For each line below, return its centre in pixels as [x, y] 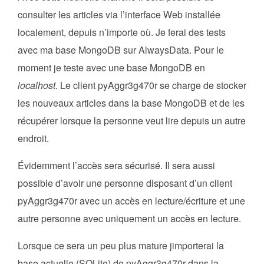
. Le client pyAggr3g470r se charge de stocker [151, 85]
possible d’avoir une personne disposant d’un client [125, 183]
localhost [37, 85]
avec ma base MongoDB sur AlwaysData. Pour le [121, 50]
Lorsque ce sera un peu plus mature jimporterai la [121, 246]
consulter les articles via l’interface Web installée [119, 15]
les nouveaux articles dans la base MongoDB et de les [131, 103]
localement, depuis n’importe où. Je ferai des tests [122, 32]
